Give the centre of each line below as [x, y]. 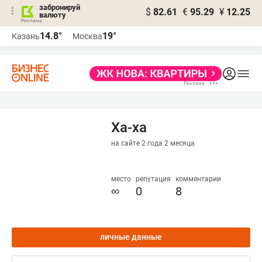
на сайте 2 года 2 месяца [153, 143]
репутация [153, 179]
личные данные [131, 237]
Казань [26, 36]
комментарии [198, 179]
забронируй [60, 7]
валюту [53, 15]
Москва [87, 36]
